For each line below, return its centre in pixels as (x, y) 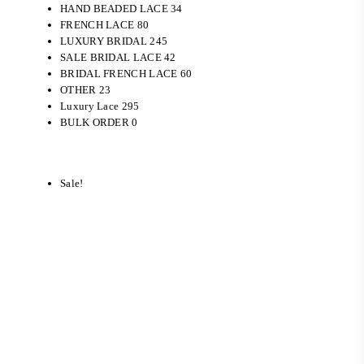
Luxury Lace (90, 106)
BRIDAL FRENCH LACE (119, 74)
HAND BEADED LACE (114, 9)
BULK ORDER (95, 123)
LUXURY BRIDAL (104, 41)
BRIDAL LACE (126, 58)
